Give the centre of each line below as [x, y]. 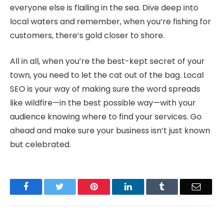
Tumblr [177, 187]
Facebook [45, 187]
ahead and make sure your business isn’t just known [110, 131]
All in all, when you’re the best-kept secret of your [107, 61]
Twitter [77, 187]
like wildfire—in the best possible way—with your [103, 103]
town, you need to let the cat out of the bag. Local [107, 75]
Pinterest [113, 187]
